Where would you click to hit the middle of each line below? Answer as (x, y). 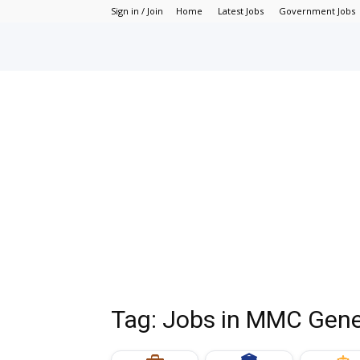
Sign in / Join (137, 11)
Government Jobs (317, 11)
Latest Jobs (241, 11)
